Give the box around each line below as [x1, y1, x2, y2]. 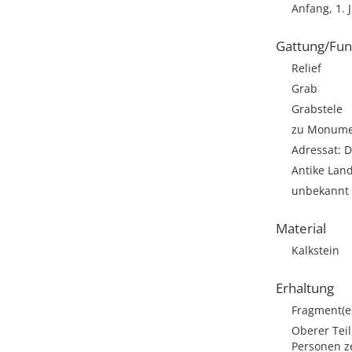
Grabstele [291, 101, 343, 116]
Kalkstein [291, 243, 339, 258]
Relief [291, 60, 321, 75]
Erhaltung [276, 279, 334, 297]
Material [276, 219, 326, 237]
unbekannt [291, 183, 349, 198]
